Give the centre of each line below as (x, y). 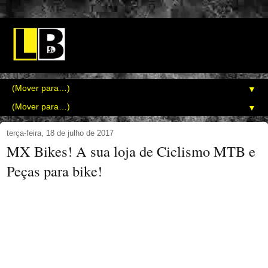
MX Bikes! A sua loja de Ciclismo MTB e (131, 151)
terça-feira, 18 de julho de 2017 (60, 133)
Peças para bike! (54, 171)
